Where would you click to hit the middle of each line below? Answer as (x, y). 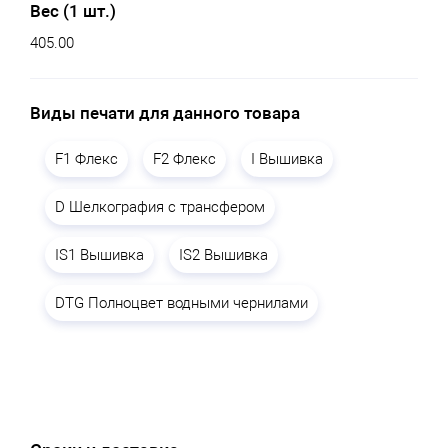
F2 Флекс (184, 159)
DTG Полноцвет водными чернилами (181, 303)
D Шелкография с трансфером (160, 207)
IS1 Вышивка (99, 255)
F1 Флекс (86, 159)
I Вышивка (287, 159)
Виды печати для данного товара (165, 113)
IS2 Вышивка (223, 255)
